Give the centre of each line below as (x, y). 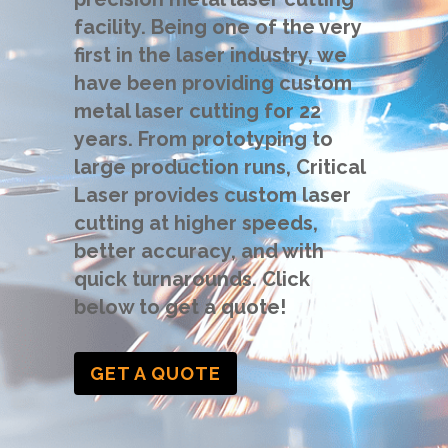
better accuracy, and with (199, 251)
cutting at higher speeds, (196, 223)
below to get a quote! (180, 307)
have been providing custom (213, 83)
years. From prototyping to (203, 139)
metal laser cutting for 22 (197, 111)
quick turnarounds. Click (192, 279)
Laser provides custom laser (212, 195)
